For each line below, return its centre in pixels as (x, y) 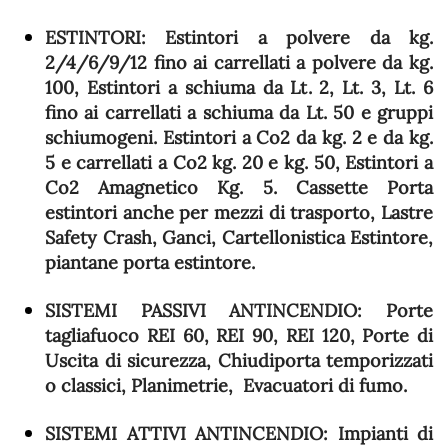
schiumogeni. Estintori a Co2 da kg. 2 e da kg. (239, 137)
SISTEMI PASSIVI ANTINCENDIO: (204, 310)
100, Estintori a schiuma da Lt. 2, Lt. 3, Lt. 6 (239, 87)
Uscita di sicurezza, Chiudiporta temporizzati (239, 360)
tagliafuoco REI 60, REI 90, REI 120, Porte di (239, 335)
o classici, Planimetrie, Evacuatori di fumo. (226, 385)
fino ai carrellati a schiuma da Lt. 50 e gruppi (239, 112)
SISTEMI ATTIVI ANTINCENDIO (184, 433)
